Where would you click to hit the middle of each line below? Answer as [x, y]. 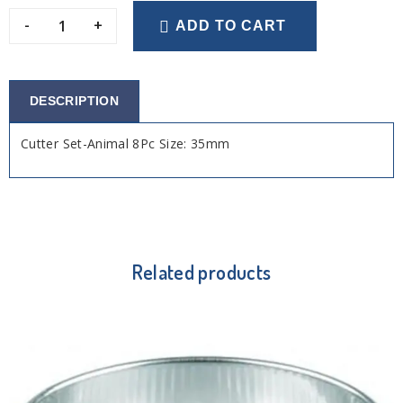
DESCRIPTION [74, 100]
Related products [201, 271]
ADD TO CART [231, 26]
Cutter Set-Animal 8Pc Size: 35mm [125, 143]
